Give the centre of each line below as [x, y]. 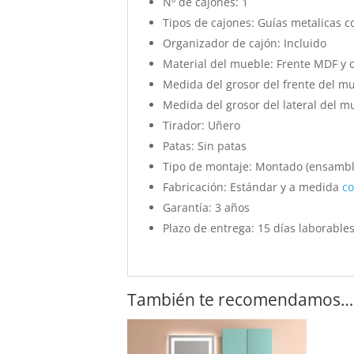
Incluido [304, 43]
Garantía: [188, 207]
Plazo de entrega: [209, 228]
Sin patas [221, 145]
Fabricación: [195, 186]
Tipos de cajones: [209, 22]
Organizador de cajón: [222, 43]
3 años [231, 207]
